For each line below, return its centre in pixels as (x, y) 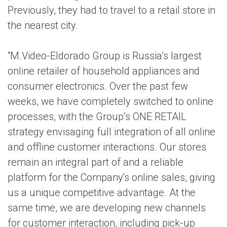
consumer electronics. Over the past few (98, 86)
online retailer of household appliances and (104, 71)
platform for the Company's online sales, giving (111, 177)
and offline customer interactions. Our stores (107, 147)
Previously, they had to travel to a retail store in (111, 10)
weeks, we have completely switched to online (110, 101)
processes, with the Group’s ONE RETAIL (97, 117)
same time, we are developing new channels (107, 208)
